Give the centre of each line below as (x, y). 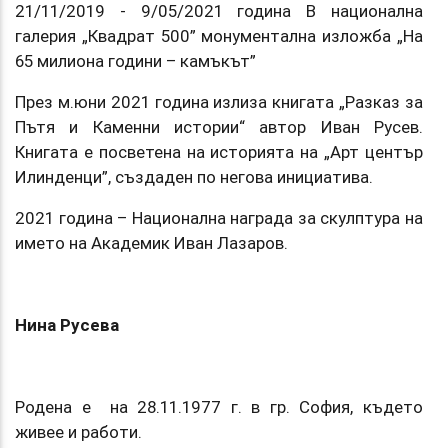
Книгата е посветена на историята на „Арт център (219, 151)
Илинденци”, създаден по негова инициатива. (196, 176)
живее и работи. (78, 431)
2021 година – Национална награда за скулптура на (219, 217)
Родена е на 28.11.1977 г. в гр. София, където (219, 406)
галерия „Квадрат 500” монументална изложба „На (219, 35)
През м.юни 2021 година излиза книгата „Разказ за (219, 101)
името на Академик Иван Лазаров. (151, 242)
